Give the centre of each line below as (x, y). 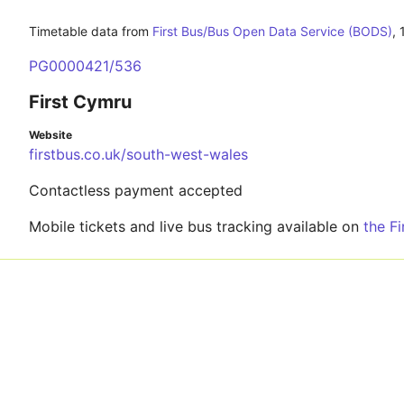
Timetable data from (91, 31)
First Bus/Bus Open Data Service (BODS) (272, 31)
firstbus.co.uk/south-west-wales (138, 154)
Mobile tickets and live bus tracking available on (196, 226)
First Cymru (80, 102)
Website (50, 135)
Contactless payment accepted (136, 190)
